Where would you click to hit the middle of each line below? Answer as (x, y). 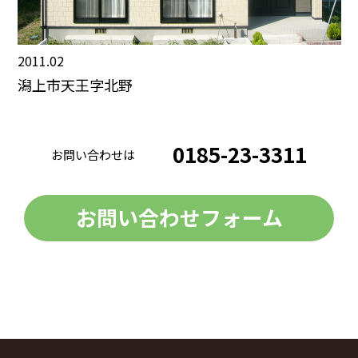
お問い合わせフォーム (179, 217)
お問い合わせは (93, 154)
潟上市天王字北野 (75, 84)
